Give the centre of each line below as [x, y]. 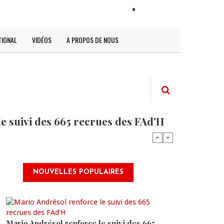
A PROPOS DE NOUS [92, 40]
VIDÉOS [42, 40]
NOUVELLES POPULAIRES [78, 172]
